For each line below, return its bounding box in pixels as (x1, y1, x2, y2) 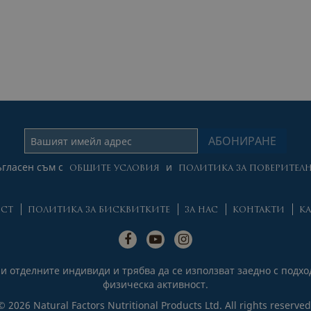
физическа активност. (103, 277, 208, 291)
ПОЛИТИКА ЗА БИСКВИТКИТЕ (27, 205, 170, 215)
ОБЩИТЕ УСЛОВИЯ (69, 165, 160, 174)
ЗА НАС (184, 205, 218, 215)
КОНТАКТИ (232, 205, 285, 215)
